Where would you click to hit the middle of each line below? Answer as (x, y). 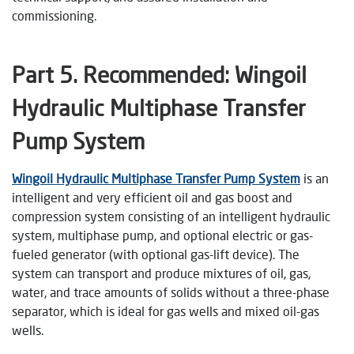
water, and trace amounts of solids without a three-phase (171, 292)
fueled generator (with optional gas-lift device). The (156, 254)
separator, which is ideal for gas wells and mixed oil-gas (166, 311)
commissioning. (54, 15)
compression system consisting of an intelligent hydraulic (171, 216)
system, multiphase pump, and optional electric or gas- (162, 235)
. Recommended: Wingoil (190, 74)
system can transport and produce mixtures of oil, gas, (161, 273)
